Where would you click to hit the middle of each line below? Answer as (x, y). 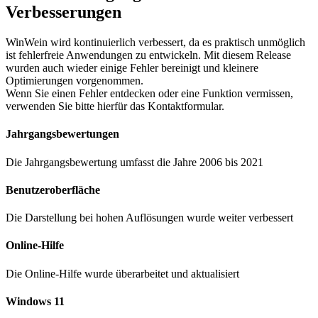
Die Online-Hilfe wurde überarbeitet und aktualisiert (122, 273)
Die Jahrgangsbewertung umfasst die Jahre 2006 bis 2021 (135, 162)
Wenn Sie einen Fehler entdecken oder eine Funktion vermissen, (149, 93)
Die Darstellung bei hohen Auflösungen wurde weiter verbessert (149, 218)
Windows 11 (35, 301)
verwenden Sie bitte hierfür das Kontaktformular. (115, 106)
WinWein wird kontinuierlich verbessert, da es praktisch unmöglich (155, 42)
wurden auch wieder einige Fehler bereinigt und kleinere (132, 68)
